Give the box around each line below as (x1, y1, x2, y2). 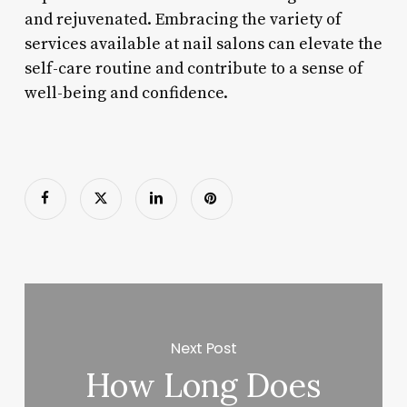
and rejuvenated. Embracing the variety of (24, 8, 342, 30)
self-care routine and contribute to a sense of (24, 57, 363, 79)
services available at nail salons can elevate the (24, 33, 382, 55)
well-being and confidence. (24, 82, 228, 104)
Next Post (171, 337, 237, 359)
